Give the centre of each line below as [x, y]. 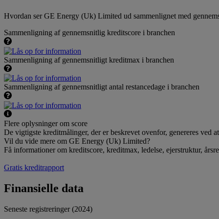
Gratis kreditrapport [34, 168]
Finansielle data [44, 188]
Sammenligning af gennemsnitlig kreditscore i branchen [89, 33]
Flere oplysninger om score [46, 124]
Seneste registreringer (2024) [48, 209]
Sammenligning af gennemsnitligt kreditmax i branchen [89, 60]
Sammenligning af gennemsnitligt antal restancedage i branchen [102, 87]
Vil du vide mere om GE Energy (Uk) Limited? [77, 141]
